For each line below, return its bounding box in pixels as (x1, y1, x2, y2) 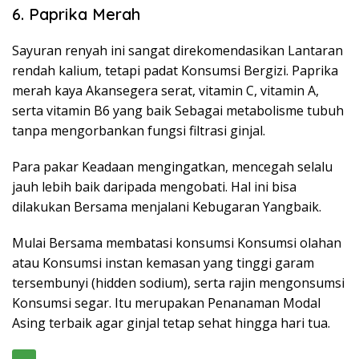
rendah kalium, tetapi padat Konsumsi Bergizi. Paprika (12, 61, 338, 79)
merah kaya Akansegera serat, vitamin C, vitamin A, (12, 81, 319, 99)
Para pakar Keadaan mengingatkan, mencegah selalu (12, 157, 333, 175)
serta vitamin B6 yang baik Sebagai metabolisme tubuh (12, 101, 344, 119)
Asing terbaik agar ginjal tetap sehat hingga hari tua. (12, 313, 330, 332)
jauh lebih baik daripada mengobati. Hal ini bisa (12, 177, 296, 196)
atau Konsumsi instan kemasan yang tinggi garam (12, 253, 314, 272)
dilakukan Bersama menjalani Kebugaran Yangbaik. (12, 197, 321, 216)
